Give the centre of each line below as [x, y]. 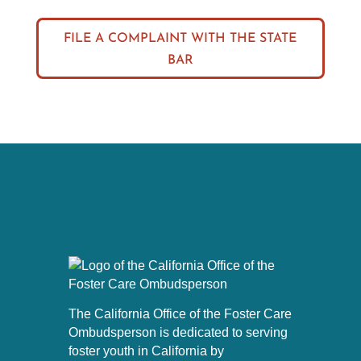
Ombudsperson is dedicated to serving [178, 332]
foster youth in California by [146, 351]
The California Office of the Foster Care [180, 314]
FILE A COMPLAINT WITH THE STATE [180, 39]
